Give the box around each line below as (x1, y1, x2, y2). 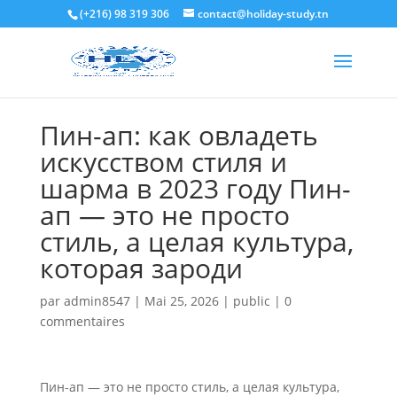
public (232, 292, 270, 309)
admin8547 (63, 292, 130, 309)
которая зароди (39, 250, 243, 286)
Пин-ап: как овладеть (39, 117, 318, 153)
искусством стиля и (39, 144, 287, 180)
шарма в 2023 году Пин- (39, 170, 351, 206)
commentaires (39, 313, 125, 330)
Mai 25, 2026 (144, 292, 219, 309)
